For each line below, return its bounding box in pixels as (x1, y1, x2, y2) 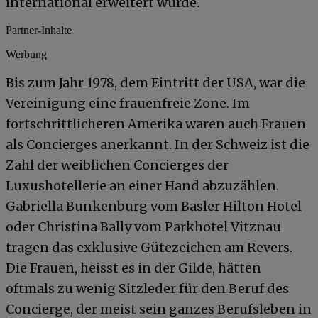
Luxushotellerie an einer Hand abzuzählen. (6, 177, 279, 194)
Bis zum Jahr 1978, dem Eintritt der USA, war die (6, 74, 305, 91)
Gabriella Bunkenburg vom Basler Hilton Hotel (6, 197, 302, 214)
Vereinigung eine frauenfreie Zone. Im (6, 94, 250, 111)
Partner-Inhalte (6, 23, 72, 36)
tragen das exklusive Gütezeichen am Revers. (6, 238, 292, 256)
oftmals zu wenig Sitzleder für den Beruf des (6, 280, 289, 297)
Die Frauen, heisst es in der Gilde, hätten (6, 259, 261, 276)
